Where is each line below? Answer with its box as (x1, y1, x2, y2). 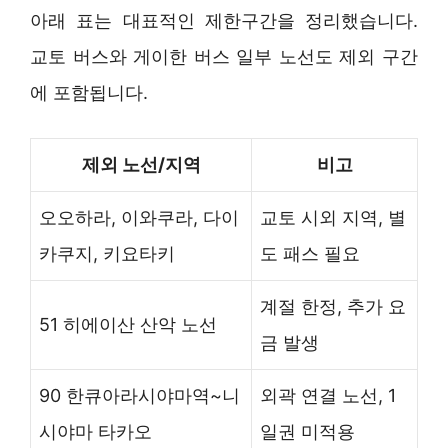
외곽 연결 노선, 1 (260, 384, 396, 406)
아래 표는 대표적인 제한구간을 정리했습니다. (30, 9, 418, 31)
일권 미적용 (260, 420, 355, 442)
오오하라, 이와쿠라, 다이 (39, 206, 239, 228)
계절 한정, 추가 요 (260, 295, 406, 317)
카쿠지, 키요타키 (39, 242, 175, 264)
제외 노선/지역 (81, 153, 201, 175)
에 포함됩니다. (30, 81, 148, 103)
